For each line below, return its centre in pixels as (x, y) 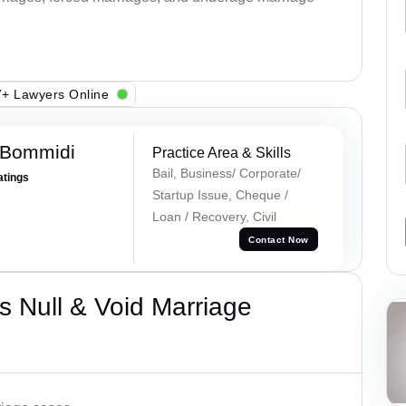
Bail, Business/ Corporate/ (226, 174)
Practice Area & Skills (221, 153)
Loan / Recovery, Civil (214, 217)
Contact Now (279, 239)
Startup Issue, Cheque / (220, 195)
